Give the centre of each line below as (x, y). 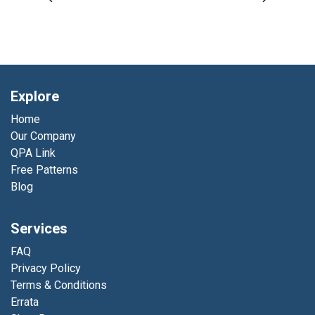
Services (39, 229)
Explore (35, 97)
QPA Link (33, 153)
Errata (25, 302)
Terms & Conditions (59, 285)
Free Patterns (44, 170)
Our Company (43, 136)
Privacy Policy (46, 269)
